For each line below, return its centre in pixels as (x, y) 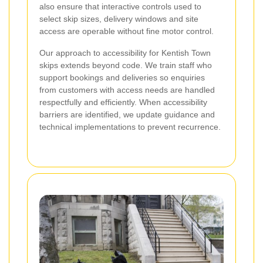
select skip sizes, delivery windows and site (119, 19)
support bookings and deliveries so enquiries (122, 78)
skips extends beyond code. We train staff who (126, 65)
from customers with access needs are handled (127, 90)
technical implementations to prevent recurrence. (130, 127)
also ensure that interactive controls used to (120, 7)
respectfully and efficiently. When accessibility (123, 102)
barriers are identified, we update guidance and (127, 115)
